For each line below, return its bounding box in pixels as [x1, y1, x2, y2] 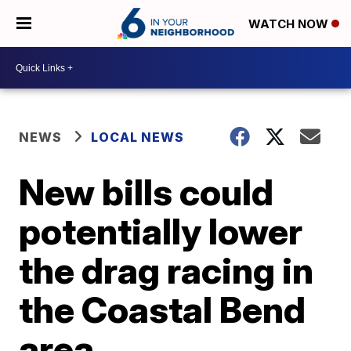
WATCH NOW [248, 16, 331, 32]
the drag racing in [19, 248, 314, 292]
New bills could [19, 170, 274, 214]
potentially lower [19, 209, 303, 253]
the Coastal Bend [19, 288, 306, 331]
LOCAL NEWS [91, 129, 185, 145]
